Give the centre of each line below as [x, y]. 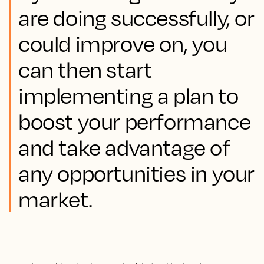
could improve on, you [123, 44]
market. [55, 199]
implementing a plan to [128, 95]
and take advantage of [124, 147]
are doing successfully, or [136, 18]
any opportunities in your [137, 173]
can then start [85, 70]
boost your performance [135, 121]
